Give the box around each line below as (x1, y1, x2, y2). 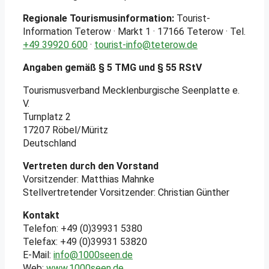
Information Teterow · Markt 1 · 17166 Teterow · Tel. (23, 25, 246, 37)
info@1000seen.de (53, 249, 133, 261)
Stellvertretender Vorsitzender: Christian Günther (23, 186, 229, 198)
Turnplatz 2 (23, 110, 71, 122)
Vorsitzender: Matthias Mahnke (23, 173, 154, 185)
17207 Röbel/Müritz (23, 124, 108, 136)
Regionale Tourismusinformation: (23, 12, 174, 24)
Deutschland (23, 137, 76, 149)
